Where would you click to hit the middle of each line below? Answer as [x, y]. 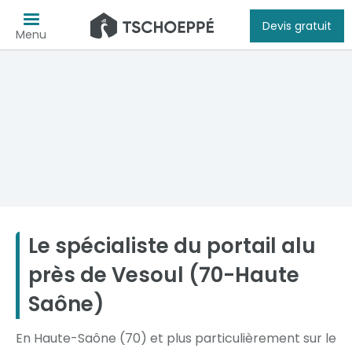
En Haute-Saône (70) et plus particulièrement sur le [176, 338]
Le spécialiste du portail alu [172, 246]
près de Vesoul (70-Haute [164, 275]
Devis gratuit [297, 26]
